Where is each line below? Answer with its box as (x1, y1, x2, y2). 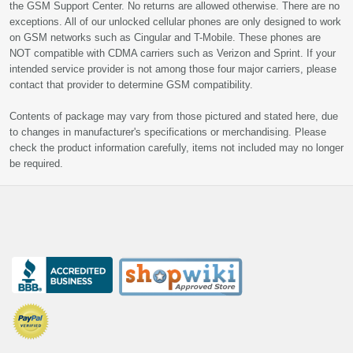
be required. (9, 158, 63, 169)
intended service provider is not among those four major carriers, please (9, 63, 336, 75)
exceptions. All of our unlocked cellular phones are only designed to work (9, 16, 341, 28)
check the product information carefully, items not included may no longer (9, 142, 344, 154)
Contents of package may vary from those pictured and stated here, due (9, 110, 338, 122)
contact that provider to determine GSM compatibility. (9, 79, 253, 91)
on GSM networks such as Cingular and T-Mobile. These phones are (9, 32, 321, 43)
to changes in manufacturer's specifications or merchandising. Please (9, 126, 326, 138)
